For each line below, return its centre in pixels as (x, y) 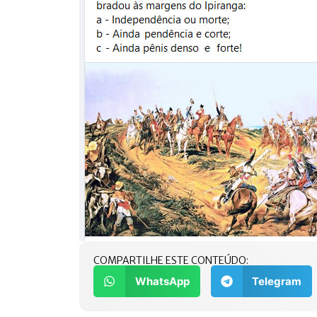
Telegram (277, 281)
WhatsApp (162, 281)
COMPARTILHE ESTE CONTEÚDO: (171, 260)
